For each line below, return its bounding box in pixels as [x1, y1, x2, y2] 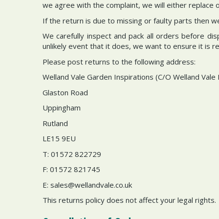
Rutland [43, 118, 68, 128]
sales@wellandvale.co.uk [50, 179, 132, 190]
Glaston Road [43, 87, 88, 97]
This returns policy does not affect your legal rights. [43, 195, 216, 205]
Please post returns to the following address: [43, 56, 196, 66]
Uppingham [43, 103, 81, 112]
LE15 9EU [43, 133, 76, 143]
